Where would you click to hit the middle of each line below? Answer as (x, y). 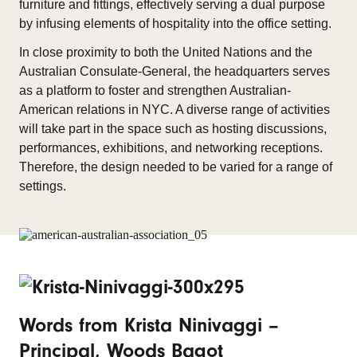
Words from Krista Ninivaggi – (149, 325)
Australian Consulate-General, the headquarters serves (175, 71)
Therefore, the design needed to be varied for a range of (176, 167)
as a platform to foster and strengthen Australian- (155, 90)
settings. (43, 186)
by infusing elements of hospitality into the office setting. (175, 24)
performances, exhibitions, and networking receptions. (171, 148)
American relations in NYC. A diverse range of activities (175, 110)
